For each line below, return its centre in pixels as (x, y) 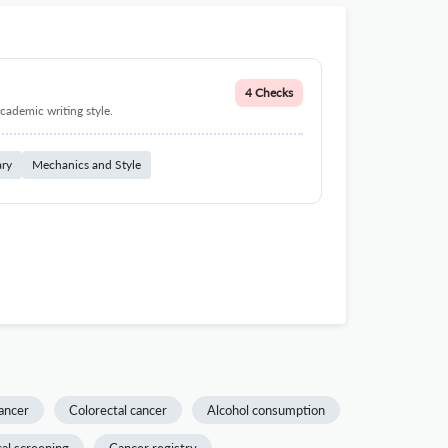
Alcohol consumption (266, 410)
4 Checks (269, 92)
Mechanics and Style (86, 164)
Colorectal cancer (118, 410)
